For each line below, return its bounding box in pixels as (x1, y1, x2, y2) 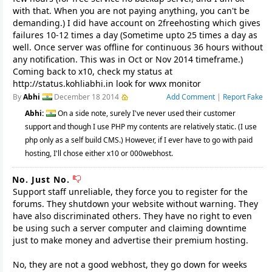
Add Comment (166, 92, 215, 102)
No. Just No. (12, 174, 73, 185)
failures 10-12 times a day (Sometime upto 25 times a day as (13, 29, 257, 41)
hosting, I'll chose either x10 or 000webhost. (25, 148, 173, 158)
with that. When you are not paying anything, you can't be (13, 5, 250, 16)
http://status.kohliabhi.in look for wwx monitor (13, 78, 201, 89)
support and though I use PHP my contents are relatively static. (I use (25, 121, 257, 132)
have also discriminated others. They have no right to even (13, 210, 252, 222)
